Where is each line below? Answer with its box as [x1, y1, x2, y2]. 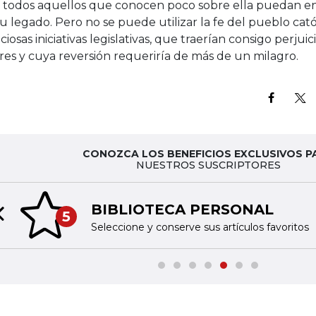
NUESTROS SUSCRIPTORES [135, 159, 281, 171]
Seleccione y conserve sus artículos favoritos [90, 220, 309, 233]
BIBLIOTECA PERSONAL [90, 200, 274, 218]
